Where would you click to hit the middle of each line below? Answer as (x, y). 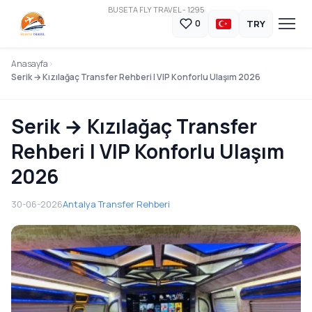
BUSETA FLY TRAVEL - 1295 (156, 9)
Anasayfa (30, 64)
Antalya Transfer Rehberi (116, 204)
